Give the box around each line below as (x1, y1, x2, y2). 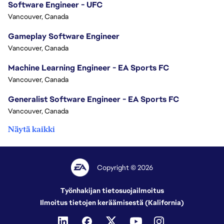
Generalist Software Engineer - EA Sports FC (8, 93, 179, 104)
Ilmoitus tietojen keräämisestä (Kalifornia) (40, 198, 184, 207)
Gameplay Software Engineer (8, 30, 119, 41)
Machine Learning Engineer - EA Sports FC (8, 62, 169, 73)
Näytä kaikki (8, 123, 55, 134)
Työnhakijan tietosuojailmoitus (60, 186, 164, 195)
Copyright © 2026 (97, 163, 153, 172)
